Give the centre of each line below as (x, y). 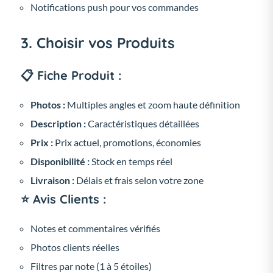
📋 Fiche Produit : (71, 75)
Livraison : (52, 180)
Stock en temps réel (131, 161)
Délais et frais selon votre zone (139, 180)
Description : (58, 123)
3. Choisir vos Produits (98, 42)
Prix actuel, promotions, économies (127, 142)
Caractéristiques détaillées (143, 123)
